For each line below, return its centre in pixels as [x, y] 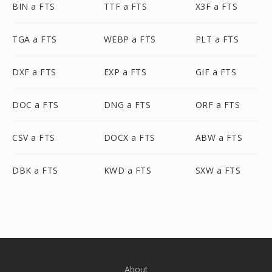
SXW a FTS [218, 170]
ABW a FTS [219, 138]
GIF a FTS [216, 72]
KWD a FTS [127, 170]
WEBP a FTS [130, 39]
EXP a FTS [125, 72]
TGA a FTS [35, 39]
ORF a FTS [218, 105]
